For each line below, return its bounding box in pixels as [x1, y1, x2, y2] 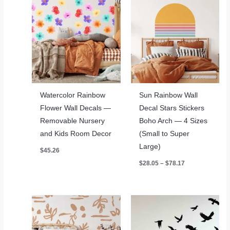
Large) [139, 142, 161, 150]
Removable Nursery [40, 117, 105, 125]
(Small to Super [139, 129, 189, 138]
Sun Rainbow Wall [139, 91, 198, 99]
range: [184, 164, 203, 172]
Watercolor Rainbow [40, 91, 106, 99]
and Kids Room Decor [40, 129, 112, 138]
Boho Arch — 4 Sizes [139, 117, 207, 125]
